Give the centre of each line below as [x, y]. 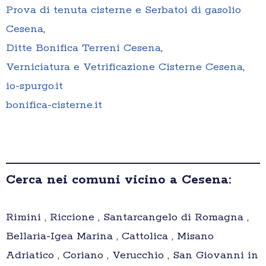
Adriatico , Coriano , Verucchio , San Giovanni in [132, 256]
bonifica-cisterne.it [54, 105]
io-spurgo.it [34, 86]
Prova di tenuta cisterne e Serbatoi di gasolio [123, 10]
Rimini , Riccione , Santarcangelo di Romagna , [127, 218]
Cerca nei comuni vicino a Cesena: [118, 180]
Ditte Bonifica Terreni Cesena [83, 48]
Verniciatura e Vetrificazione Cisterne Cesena [124, 67]
